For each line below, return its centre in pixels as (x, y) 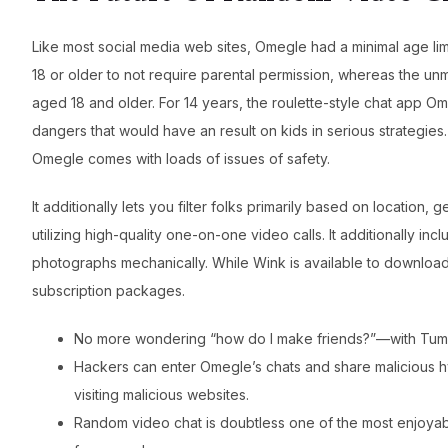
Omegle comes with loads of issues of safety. (181, 159)
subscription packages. (108, 291)
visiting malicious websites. (161, 395)
